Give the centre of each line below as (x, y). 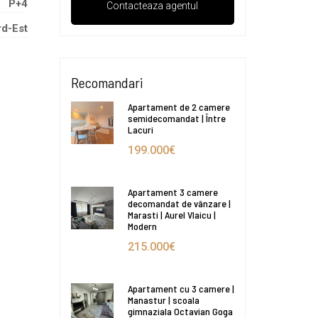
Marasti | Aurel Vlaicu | (171, 214)
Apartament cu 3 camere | (181, 288)
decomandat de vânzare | (179, 203)
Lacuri (140, 129)
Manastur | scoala (163, 300)
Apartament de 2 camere (179, 106)
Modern (142, 226)
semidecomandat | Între (176, 118)
